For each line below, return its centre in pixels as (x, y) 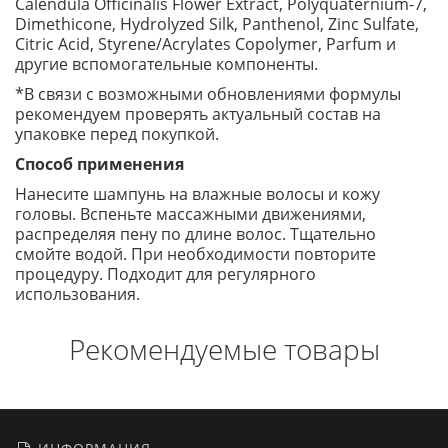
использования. (77, 294)
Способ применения (99, 164)
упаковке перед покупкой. (117, 134)
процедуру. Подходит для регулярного (165, 274)
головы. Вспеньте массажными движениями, (190, 214)
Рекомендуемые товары (224, 349)
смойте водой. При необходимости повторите (195, 254)
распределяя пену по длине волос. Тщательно (195, 234)
